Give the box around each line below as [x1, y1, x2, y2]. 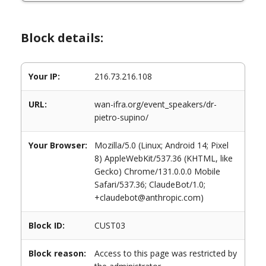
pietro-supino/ [94, 112, 148, 123]
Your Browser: [28, 140, 87, 151]
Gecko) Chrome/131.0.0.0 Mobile [94, 166, 220, 177]
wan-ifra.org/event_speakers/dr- [94, 99, 217, 110]
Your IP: [28, 71, 60, 82]
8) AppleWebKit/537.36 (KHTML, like [94, 153, 233, 164]
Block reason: [28, 248, 86, 259]
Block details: [21, 30, 103, 46]
